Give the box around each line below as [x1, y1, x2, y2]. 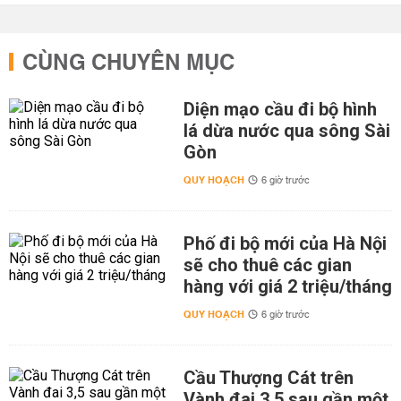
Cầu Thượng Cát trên [183, 367, 354, 388]
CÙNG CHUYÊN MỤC [22, 44, 235, 83]
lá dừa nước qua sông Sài [183, 120, 390, 141]
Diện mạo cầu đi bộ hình [183, 98, 377, 120]
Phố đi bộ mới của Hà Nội [183, 233, 387, 254]
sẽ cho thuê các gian [183, 254, 352, 276]
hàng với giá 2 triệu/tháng [183, 276, 392, 297]
